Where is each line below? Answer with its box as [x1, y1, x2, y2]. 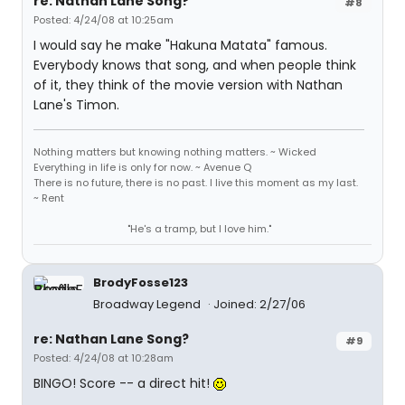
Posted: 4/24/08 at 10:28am [33, 351, 174, 366]
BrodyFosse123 [93, 274, 188, 292]
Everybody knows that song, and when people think [33, 56, 356, 75]
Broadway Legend [93, 296, 203, 314]
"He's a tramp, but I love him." [127, 221, 271, 237]
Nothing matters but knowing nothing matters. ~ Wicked [33, 145, 316, 160]
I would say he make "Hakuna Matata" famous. [33, 36, 327, 55]
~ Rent [33, 191, 64, 206]
